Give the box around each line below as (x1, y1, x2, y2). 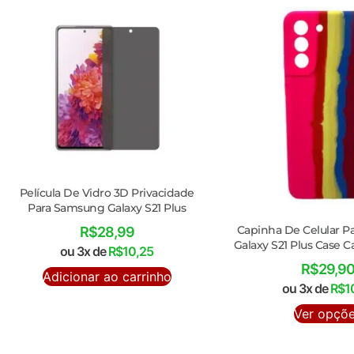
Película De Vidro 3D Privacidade (19, 186, 194, 201)
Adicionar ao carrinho (42, 269, 171, 285)
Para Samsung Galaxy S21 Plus (28, 201, 186, 216)
